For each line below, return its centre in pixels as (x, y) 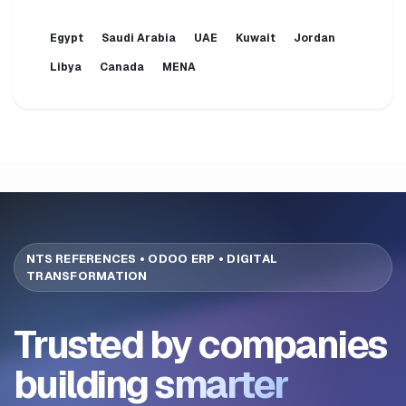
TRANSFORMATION (87, 275)
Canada (122, 67)
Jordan (314, 38)
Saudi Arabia (139, 38)
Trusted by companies (200, 344)
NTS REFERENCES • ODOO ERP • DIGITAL (152, 258)
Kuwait (256, 38)
